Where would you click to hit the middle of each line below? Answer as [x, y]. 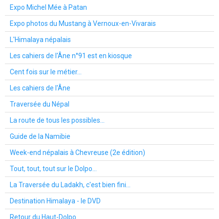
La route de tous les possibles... [57, 120]
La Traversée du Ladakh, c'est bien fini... [70, 185]
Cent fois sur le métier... [46, 72]
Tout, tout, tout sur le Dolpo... [53, 168]
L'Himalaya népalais [40, 39]
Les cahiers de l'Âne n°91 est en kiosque [71, 55]
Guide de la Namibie [40, 136]
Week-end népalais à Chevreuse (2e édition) [77, 152]
